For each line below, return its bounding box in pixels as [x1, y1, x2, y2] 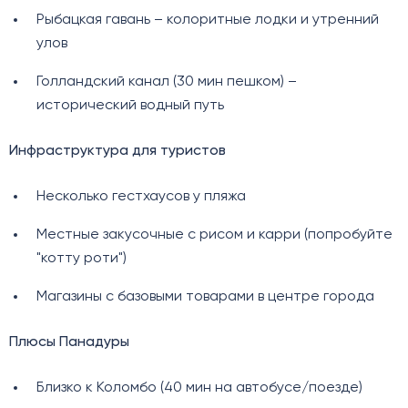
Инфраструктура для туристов [9, 144, 226, 159]
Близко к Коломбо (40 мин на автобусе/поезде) [36, 381, 362, 396]
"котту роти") [36, 251, 127, 267]
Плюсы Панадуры [9, 335, 129, 351]
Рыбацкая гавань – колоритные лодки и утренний [36, 13, 379, 28]
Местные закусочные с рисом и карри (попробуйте [36, 228, 393, 243]
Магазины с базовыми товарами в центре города [36, 290, 374, 305]
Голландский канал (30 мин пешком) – [36, 75, 297, 90]
